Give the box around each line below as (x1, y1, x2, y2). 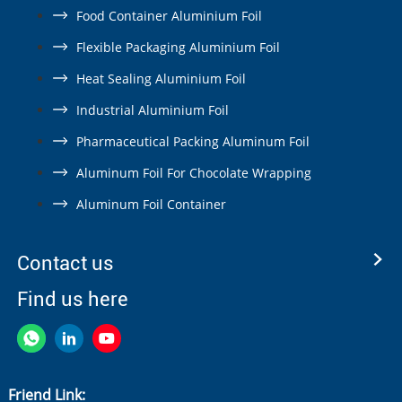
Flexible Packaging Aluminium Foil (75, 39, 280, 56)
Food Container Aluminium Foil (75, 7, 262, 24)
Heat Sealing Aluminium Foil (75, 70, 246, 87)
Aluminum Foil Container (75, 196, 226, 213)
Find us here (16, 288, 128, 310)
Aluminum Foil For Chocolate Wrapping (75, 164, 311, 181)
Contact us (16, 252, 114, 275)
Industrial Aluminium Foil (75, 101, 229, 118)
